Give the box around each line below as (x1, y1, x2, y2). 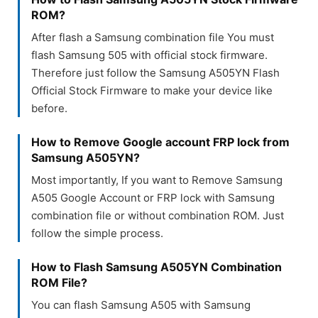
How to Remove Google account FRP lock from (31, 134, 290, 149)
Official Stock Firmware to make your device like (31, 83, 273, 97)
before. (31, 101, 67, 115)
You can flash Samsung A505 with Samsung (31, 297, 251, 312)
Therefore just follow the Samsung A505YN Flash (31, 65, 280, 79)
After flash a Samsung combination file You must (31, 30, 274, 44)
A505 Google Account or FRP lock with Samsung (31, 190, 275, 204)
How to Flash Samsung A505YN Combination (31, 259, 282, 274)
